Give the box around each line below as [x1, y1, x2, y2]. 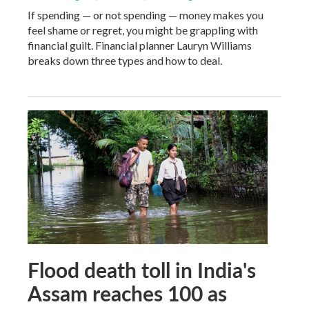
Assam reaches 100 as [28, 278, 227, 308]
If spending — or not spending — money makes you [28, 8, 263, 21]
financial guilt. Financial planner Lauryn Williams [28, 38, 252, 52]
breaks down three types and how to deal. [28, 53, 222, 67]
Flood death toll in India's [28, 255, 256, 284]
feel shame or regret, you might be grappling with [28, 23, 258, 37]
